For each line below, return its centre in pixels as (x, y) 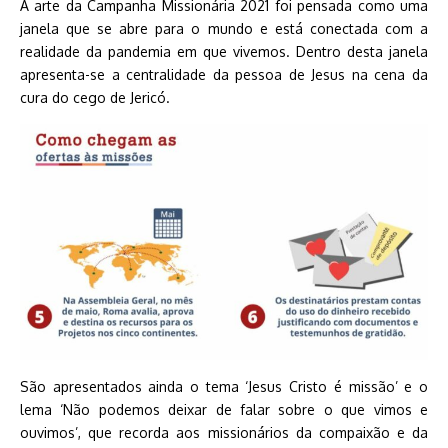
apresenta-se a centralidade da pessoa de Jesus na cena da (224, 74)
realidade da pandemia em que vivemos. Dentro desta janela (224, 51)
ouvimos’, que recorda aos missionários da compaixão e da (224, 432)
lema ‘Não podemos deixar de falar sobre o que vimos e (224, 409)
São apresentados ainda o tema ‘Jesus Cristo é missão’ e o (224, 386)
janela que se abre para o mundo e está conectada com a (224, 28)
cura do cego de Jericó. (95, 97)
